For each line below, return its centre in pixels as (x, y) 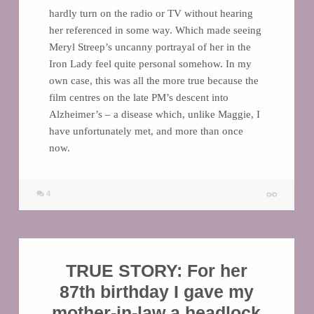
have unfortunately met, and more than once (146, 131)
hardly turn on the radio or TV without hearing (151, 13)
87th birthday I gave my (156, 292)
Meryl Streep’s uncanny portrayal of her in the (150, 47)
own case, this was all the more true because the (153, 80)
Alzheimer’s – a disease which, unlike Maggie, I (154, 114)
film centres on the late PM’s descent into (138, 97)
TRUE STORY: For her (156, 271)
